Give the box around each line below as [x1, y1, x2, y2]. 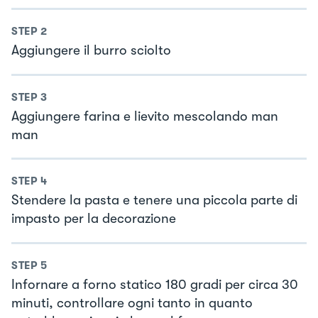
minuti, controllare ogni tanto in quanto [11, 295, 253, 311]
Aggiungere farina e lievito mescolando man [11, 108, 278, 124]
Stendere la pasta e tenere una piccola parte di [11, 192, 297, 209]
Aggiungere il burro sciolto [11, 43, 171, 59]
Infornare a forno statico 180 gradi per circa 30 [11, 276, 298, 292]
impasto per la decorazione [11, 211, 176, 227]
